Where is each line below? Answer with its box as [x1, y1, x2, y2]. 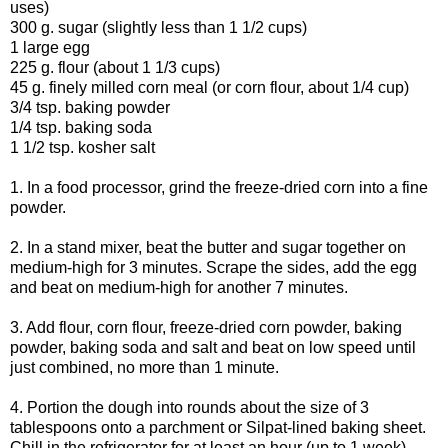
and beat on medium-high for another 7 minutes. [10, 279, 348, 297]
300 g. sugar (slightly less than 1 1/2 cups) [10, 19, 307, 37]
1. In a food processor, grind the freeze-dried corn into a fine [10, 179, 428, 197]
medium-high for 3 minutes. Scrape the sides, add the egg [10, 259, 417, 277]
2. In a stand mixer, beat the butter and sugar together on [10, 239, 406, 257]
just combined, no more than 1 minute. [10, 359, 279, 377]
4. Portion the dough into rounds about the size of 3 [10, 399, 369, 417]
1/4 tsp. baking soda [10, 119, 152, 137]
